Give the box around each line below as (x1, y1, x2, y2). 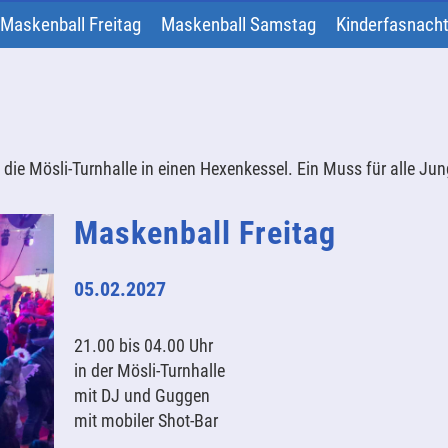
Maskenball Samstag (160, 13, 316, 36)
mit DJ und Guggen (73, 385, 210, 406)
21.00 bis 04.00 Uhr (73, 335, 213, 356)
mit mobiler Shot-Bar (73, 410, 218, 431)
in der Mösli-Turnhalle (73, 360, 225, 381)
